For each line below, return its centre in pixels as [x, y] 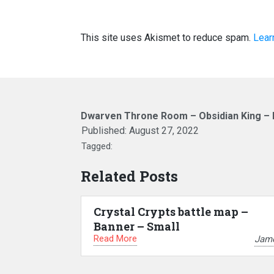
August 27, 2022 [164, 131]
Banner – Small [137, 226]
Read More [115, 239]
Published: [105, 131]
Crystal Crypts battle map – [171, 212]
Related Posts [129, 176]
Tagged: [97, 146]
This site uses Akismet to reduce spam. [167, 38]
